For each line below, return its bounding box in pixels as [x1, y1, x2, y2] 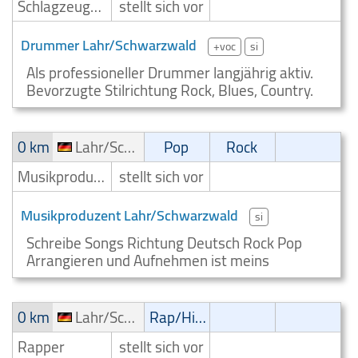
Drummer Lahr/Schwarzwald [21, 32, 197, 58]
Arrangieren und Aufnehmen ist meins [26, 246, 269, 275]
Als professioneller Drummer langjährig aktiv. [26, 58, 313, 87]
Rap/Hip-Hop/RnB [195, 303, 207, 332]
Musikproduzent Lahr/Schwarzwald [21, 202, 238, 229]
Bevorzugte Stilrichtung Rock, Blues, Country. [26, 76, 313, 105]
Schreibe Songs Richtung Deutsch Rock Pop [26, 229, 302, 257]
